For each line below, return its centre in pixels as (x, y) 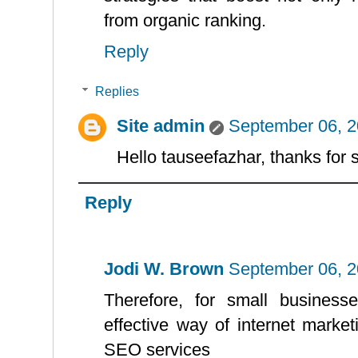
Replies (117, 91)
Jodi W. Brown (164, 268)
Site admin (161, 125)
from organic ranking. (185, 20)
